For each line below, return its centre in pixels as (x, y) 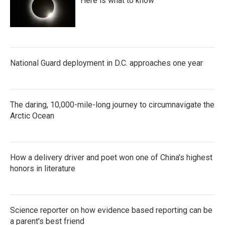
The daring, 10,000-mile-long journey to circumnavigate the (112, 105)
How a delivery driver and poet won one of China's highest (111, 157)
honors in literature (43, 168)
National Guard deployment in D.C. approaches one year (106, 63)
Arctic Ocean (32, 116)
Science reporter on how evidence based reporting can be (111, 210)
